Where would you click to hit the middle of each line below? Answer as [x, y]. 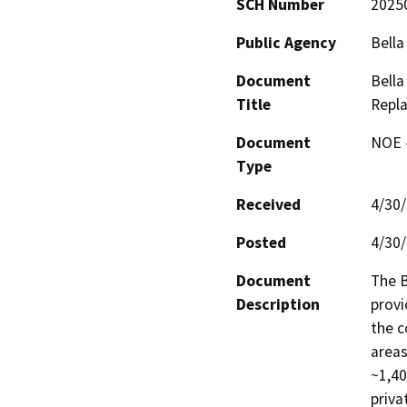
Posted [261, 242]
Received [268, 204]
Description [278, 304]
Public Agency [286, 42]
